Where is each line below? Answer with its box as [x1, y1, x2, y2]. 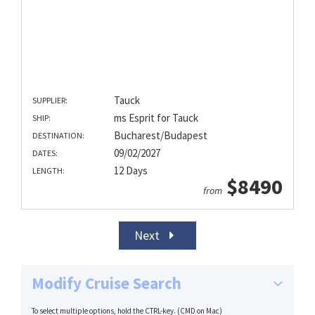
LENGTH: [32, 165, 65, 176]
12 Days [113, 164, 148, 178]
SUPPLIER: [32, 95, 67, 106]
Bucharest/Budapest [113, 129, 207, 143]
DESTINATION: [32, 130, 84, 141]
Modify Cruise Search [32, 273, 181, 294]
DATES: [32, 148, 58, 159]
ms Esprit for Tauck [113, 111, 198, 125]
